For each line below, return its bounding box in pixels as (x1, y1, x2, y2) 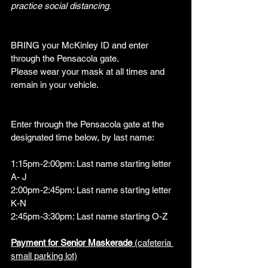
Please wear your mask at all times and (11, 66, 167, 77)
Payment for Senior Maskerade (11, 237, 135, 248)
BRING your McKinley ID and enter (11, 40, 151, 50)
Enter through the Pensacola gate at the (11, 119, 166, 129)
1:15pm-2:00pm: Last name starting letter (11, 159, 173, 169)
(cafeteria (135, 237, 173, 248)
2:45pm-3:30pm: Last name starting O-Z (11, 211, 167, 221)
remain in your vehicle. (11, 80, 99, 90)
